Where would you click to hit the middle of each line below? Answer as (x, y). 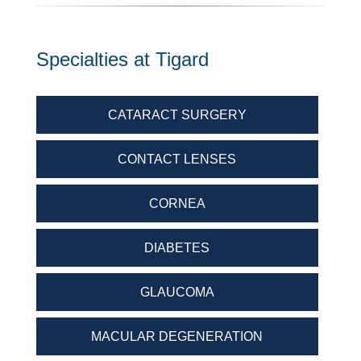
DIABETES (177, 247)
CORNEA (177, 203)
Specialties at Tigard (122, 59)
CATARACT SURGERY (177, 114)
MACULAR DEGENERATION (177, 336)
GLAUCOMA (177, 292)
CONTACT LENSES (177, 159)
